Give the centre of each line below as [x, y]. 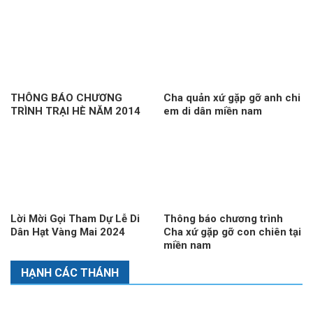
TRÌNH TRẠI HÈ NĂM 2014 [75, 111]
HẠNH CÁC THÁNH [70, 272]
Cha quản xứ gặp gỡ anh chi [232, 98]
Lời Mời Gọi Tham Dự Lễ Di [75, 219]
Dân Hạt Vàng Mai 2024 [67, 232]
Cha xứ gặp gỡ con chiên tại [232, 232]
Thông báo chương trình [223, 219]
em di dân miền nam [212, 111]
